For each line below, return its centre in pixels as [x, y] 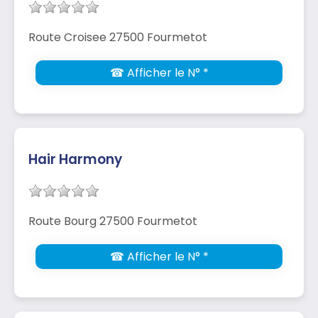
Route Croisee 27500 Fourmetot [118, 37]
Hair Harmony [75, 159]
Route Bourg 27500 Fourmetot [113, 221]
